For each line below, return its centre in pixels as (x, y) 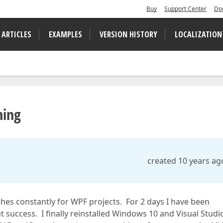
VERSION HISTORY (128, 34)
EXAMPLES (65, 34)
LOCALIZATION (198, 34)
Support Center (185, 9)
